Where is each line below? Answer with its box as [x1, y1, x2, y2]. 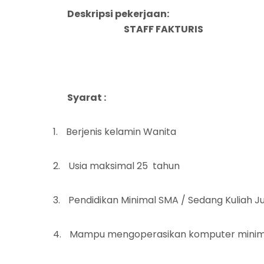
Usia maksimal [68, 159, 137, 173]
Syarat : [67, 91, 106, 104]
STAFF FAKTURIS [124, 22, 203, 36]
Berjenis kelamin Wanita [66, 125, 176, 138]
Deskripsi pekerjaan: [67, 7, 169, 21]
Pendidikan [68, 193, 121, 207]
